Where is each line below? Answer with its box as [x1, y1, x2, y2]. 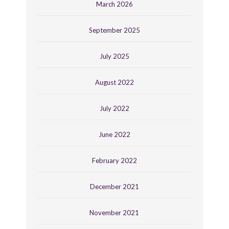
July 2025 [99, 52, 129, 60]
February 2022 [91, 156, 137, 165]
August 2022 [95, 78, 134, 86]
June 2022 [98, 130, 130, 139]
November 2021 [89, 208, 140, 217]
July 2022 [99, 104, 129, 112]
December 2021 [89, 182, 139, 191]
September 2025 [88, 26, 140, 34]
